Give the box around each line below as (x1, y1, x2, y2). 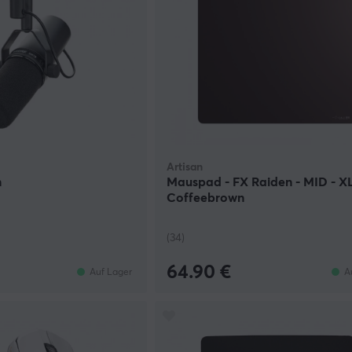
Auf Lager (90, 267, 133, 277)
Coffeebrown (167, 192, 245, 205)
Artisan (167, 162, 203, 174)
